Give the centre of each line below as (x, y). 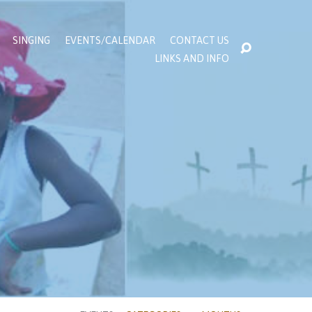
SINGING (31, 41)
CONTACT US (200, 41)
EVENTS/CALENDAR (110, 41)
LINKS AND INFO (192, 58)
